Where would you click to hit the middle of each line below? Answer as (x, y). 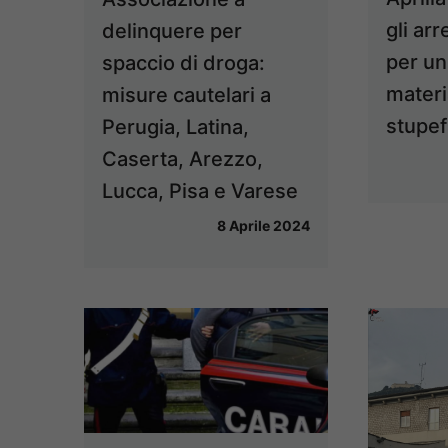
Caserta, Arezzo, (182, 159)
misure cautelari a (186, 95)
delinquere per (172, 31)
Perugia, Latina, (175, 127)
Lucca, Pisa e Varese (200, 191)
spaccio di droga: (183, 63)
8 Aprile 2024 (263, 226)
